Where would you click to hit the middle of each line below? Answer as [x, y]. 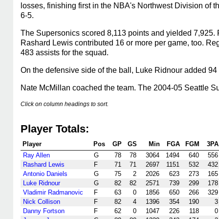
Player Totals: [55, 129]
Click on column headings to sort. [65, 104]
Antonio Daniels [45, 174]
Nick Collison [42, 202]
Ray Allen [36, 155]
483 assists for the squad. [65, 53]
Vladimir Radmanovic [53, 192]
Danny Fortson [44, 211]
